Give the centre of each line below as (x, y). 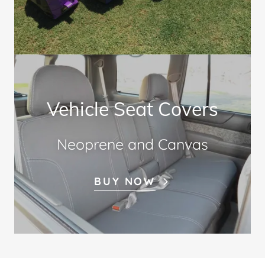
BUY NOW (125, 181)
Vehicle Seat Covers (132, 109)
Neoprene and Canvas (132, 144)
